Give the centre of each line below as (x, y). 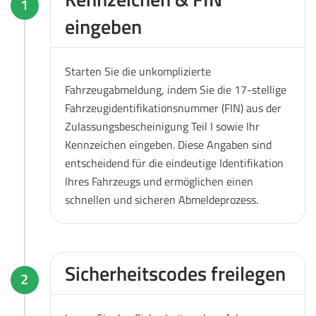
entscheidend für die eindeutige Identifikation (174, 163)
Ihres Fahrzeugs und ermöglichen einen (159, 181)
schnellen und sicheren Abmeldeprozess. (162, 199)
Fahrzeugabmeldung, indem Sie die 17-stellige (176, 89)
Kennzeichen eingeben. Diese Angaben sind (168, 144)
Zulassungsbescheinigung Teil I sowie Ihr (162, 126)
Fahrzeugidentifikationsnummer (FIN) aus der (173, 108)
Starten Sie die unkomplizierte (138, 71)
